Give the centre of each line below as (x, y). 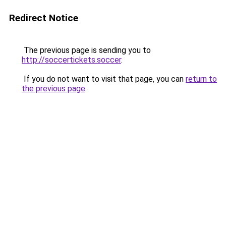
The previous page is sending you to (86, 50)
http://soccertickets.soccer (71, 60)
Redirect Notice (44, 18)
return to (201, 79)
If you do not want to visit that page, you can (104, 79)
